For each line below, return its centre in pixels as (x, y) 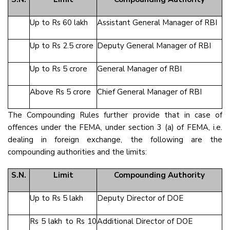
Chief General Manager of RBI (149, 92)
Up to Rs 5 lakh (56, 198)
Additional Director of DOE (145, 221)
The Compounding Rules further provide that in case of (115, 115)
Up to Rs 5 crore (59, 69)
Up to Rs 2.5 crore (62, 46)
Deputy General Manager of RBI (154, 46)
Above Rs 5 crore (60, 92)
